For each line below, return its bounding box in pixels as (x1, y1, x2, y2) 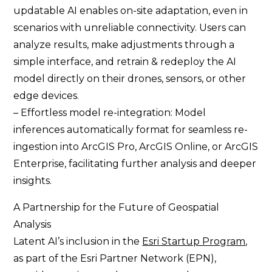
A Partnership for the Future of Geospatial (13, 202, 220, 213)
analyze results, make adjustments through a (13, 39, 235, 50)
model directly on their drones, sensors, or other (13, 73, 246, 84)
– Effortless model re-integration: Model (13, 107, 206, 118)
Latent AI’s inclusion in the (13, 236, 143, 247)
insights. (13, 175, 52, 186)
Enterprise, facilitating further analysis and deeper (13, 158, 257, 169)
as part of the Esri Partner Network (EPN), (13, 253, 217, 264)
